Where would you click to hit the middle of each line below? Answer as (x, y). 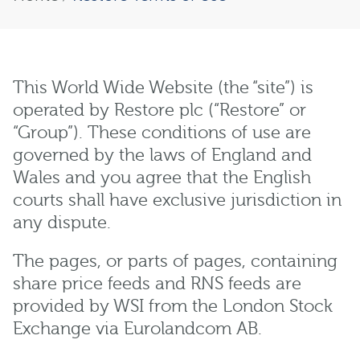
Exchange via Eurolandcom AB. (137, 329)
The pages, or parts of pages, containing (175, 261)
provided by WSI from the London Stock (173, 306)
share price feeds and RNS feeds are (157, 284)
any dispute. (62, 223)
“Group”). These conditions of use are (162, 133)
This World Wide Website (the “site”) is (163, 88)
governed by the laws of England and (162, 155)
